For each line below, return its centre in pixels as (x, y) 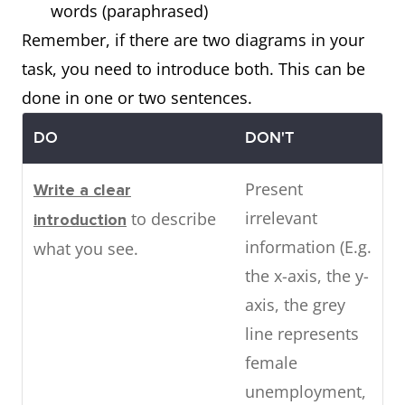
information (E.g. (308, 247)
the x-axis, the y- (307, 276)
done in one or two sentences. (137, 98)
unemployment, (306, 391)
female (271, 363)
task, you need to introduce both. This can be (193, 69)
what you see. (86, 249)
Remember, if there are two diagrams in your (193, 40)
